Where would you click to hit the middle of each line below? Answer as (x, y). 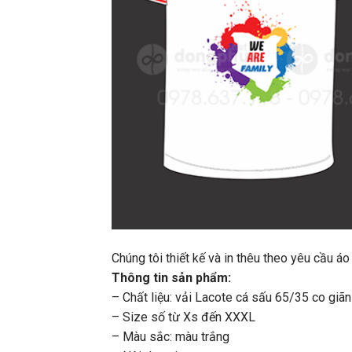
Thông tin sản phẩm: (171, 278)
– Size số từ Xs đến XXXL (183, 317)
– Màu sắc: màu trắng (170, 337)
